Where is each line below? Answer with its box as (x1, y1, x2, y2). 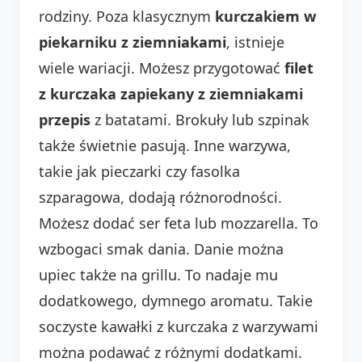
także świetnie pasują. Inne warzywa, (39, 135, 291, 155)
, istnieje (226, 32, 284, 52)
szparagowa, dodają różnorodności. (39, 187, 282, 207)
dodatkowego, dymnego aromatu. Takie (39, 290, 313, 310)
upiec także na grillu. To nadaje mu (39, 264, 278, 284)
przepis (39, 109, 90, 129)
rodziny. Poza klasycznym (39, 6, 215, 26)
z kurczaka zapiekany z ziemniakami (39, 83, 303, 103)
